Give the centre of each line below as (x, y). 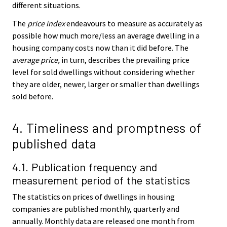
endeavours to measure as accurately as (134, 24)
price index (46, 24)
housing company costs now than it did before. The (100, 48)
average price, (36, 60)
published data (54, 143)
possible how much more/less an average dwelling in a (106, 36)
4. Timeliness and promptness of (107, 127)
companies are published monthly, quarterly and (96, 209)
